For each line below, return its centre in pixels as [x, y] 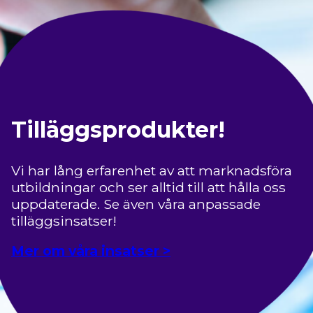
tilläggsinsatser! [64, 220]
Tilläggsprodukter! [118, 130]
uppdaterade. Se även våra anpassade [136, 204]
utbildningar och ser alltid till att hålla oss [148, 187]
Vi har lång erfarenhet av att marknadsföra [152, 170]
